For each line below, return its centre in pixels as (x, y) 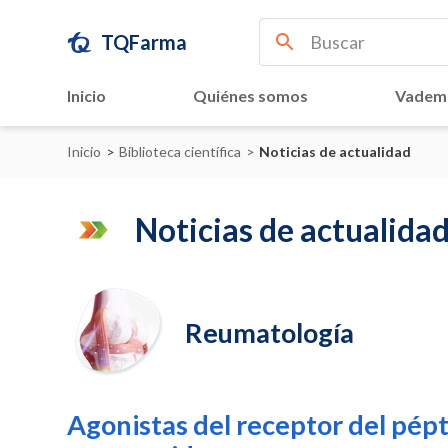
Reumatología (270, 332)
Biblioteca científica (180, 151)
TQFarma (144, 41)
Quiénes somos (250, 95)
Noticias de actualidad (335, 151)
